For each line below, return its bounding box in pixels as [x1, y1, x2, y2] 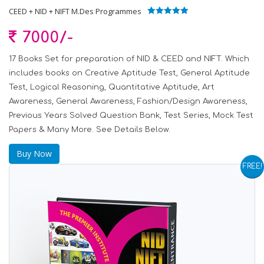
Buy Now [16, 147, 52, 159]
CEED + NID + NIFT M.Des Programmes [9, 6, 141, 16]
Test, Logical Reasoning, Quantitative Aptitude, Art [9, 82, 214, 91]
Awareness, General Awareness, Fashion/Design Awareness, [9, 97, 247, 105]
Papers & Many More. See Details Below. [9, 125, 170, 134]
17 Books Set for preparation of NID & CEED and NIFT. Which [9, 54, 249, 63]
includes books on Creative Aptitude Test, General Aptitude [9, 68, 250, 77]
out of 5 [161, 18, 188, 26]
